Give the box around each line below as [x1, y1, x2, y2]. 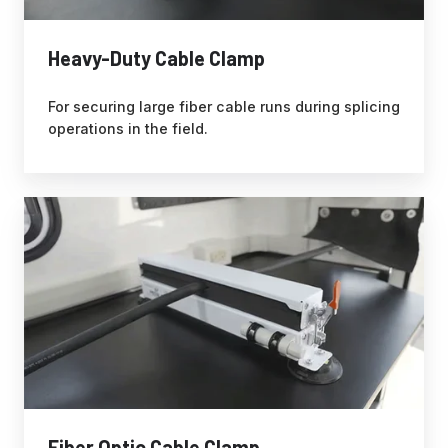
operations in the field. [48, 119, 208, 137]
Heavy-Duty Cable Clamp [48, 45, 265, 70]
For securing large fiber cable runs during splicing [48, 97, 400, 115]
